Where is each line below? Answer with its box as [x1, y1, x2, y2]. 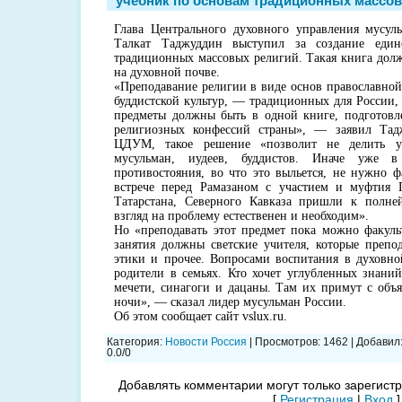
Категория [107, 336, 160, 347]
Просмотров [255, 336, 318, 347]
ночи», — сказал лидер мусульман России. [114, 294, 346, 309]
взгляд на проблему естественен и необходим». [114, 208, 369, 223]
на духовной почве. [114, 65, 220, 79]
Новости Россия [165, 336, 247, 347]
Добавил [356, 336, 400, 347]
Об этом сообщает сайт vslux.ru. [114, 309, 287, 323]
